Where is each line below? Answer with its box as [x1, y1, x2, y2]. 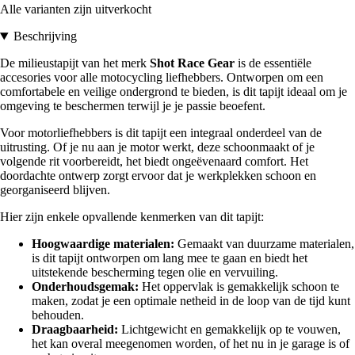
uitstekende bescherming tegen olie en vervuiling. [32, 265, 278, 280]
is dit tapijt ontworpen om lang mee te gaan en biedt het [32, 251, 307, 265]
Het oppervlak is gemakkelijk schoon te [139, 280, 339, 294]
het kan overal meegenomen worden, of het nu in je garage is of [32, 337, 349, 351]
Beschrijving [13, 29, 77, 44]
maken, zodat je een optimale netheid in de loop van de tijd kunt [32, 294, 350, 308]
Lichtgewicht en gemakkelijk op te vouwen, [118, 323, 341, 337]
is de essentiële [235, 56, 311, 71]
